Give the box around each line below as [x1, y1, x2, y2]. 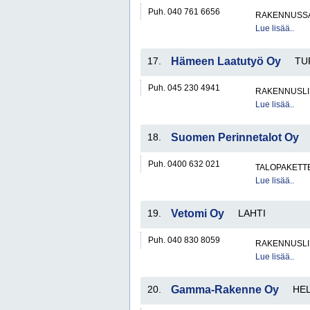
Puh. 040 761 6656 [148, 7, 220, 17]
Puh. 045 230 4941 [148, 83, 220, 93]
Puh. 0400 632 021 [148, 159, 220, 169]
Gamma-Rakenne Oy [171, 284, 279, 295]
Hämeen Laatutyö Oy [171, 55, 281, 67]
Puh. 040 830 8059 [148, 235, 220, 245]
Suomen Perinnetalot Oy [171, 131, 299, 143]
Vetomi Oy [171, 208, 224, 219]
